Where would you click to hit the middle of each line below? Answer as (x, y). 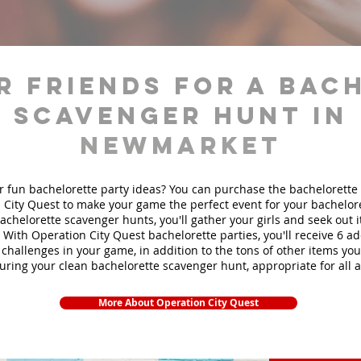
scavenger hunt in (180, 116)
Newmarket (180, 145)
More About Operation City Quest (178, 303)
